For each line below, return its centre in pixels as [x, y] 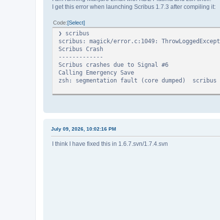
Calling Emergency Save [96, 72]
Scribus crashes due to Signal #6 [113, 64]
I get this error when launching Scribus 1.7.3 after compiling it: [134, 7]
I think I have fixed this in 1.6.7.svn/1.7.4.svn [110, 144]
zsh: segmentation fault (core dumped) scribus [137, 80]
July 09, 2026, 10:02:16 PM [83, 129]
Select [76, 22]
